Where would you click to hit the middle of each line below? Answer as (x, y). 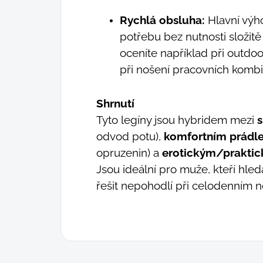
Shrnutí (115, 103)
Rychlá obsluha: (162, 20)
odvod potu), (130, 136)
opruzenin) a (129, 152)
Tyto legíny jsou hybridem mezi (177, 119)
